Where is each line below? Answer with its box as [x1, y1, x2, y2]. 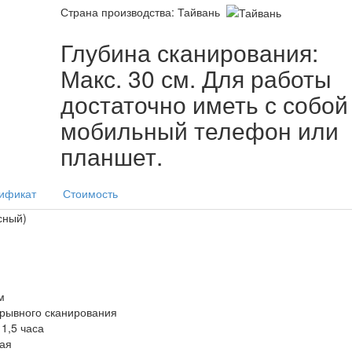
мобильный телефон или [60, 112, 339, 147]
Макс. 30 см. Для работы [60, 60, 332, 95]
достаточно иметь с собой [60, 86, 349, 121]
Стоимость [63, 185, 118, 201]
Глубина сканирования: [60, 35, 319, 69]
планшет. [60, 138, 163, 173]
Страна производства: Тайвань [60, 4, 224, 20]
